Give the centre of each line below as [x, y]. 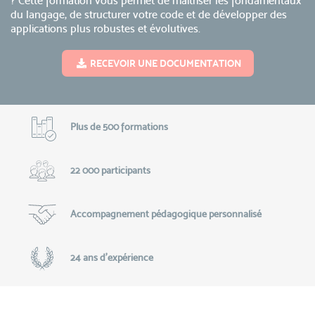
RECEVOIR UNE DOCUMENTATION [165, 63]
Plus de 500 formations [119, 127]
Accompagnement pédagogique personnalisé [166, 214]
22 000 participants [110, 170]
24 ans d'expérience [111, 257]
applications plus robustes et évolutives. [105, 28]
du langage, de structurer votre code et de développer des [149, 14]
